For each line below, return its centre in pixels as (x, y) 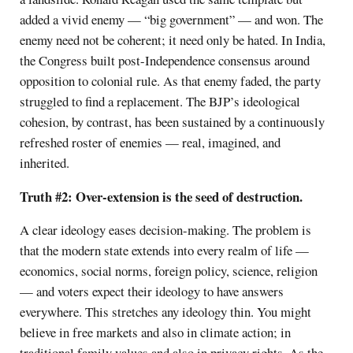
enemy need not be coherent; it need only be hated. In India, (173, 39)
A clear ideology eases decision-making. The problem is (166, 230)
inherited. (45, 162)
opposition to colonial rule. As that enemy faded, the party (171, 80)
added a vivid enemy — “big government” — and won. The (172, 19)
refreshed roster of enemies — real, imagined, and (150, 142)
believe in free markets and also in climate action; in (156, 333)
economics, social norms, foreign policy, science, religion (169, 271)
